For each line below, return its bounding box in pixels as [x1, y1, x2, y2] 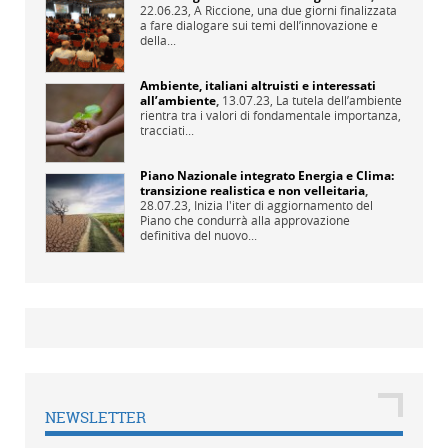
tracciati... [140, 122, 194, 139]
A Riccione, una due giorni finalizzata [194, 2, 397, 19]
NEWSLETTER [45, 407, 146, 429]
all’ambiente [140, 92, 216, 110]
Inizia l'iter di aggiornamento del [194, 197, 373, 214]
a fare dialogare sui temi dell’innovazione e [140, 17, 378, 34]
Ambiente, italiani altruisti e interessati [140, 77, 376, 95]
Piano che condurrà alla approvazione [140, 212, 350, 229]
